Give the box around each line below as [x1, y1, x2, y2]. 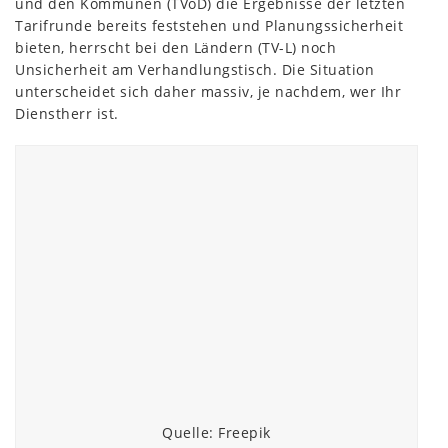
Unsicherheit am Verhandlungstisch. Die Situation [15, 60, 374, 80]
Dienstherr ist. [15, 104, 119, 124]
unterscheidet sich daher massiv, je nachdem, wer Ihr [15, 82, 401, 102]
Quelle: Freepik [162, 422, 271, 442]
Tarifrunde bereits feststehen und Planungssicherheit [15, 16, 403, 36]
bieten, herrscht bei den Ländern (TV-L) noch [15, 38, 336, 58]
